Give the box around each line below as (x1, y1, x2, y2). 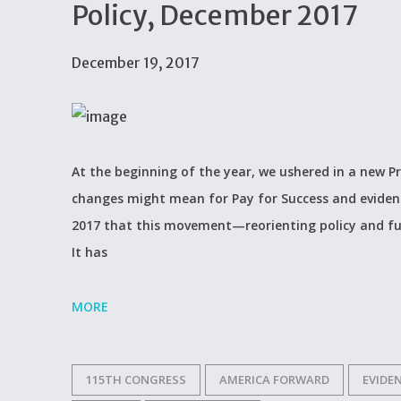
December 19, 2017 (72, 53, 200, 72)
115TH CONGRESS (86, 371, 186, 388)
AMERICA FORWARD (219, 371, 329, 388)
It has (72, 243, 107, 260)
